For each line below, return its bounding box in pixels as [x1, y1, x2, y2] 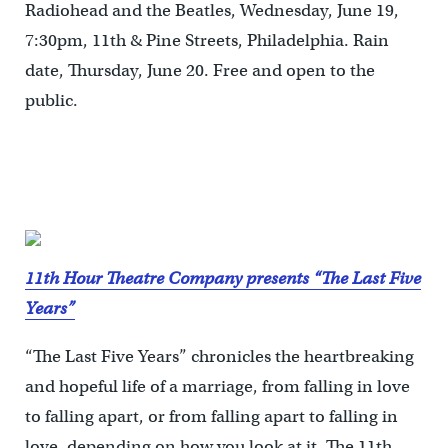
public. [24, 90, 78, 112]
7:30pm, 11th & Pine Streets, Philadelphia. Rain [24, 30, 389, 52]
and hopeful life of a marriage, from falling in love [24, 376, 410, 398]
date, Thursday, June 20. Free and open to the [24, 60, 375, 82]
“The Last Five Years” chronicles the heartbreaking [24, 346, 414, 368]
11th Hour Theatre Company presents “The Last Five [24, 268, 421, 290]
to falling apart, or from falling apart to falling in [24, 406, 398, 428]
